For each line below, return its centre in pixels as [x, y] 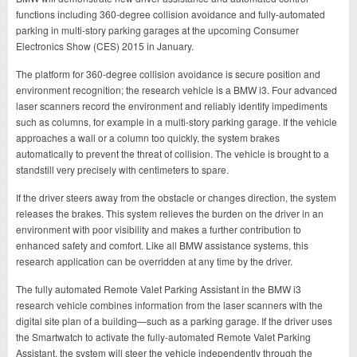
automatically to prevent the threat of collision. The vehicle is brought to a [173, 153]
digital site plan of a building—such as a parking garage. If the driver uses [174, 320]
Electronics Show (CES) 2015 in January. [105, 45]
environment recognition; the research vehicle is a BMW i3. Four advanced [177, 89]
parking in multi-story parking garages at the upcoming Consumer [157, 29]
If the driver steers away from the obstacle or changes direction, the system [176, 197]
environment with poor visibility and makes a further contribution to [159, 229]
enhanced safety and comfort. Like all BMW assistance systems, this [162, 245]
